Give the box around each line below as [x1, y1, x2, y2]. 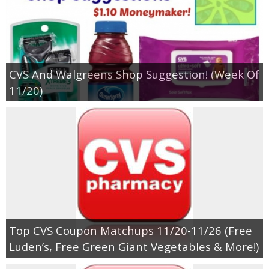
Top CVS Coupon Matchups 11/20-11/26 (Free [9, 222, 252, 238]
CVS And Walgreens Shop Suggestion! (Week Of [9, 66, 259, 82]
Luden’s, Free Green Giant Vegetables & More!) [9, 238, 259, 254]
